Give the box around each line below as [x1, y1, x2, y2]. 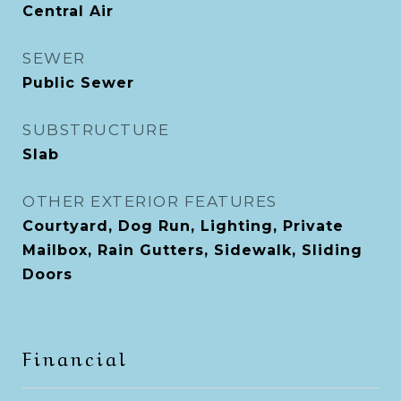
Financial [22, 343, 128, 371]
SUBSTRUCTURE [22, 121, 169, 139]
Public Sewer [22, 74, 134, 91]
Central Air [22, 3, 114, 20]
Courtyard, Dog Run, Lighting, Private [22, 218, 344, 235]
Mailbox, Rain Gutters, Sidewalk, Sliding [22, 242, 363, 259]
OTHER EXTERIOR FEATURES [22, 192, 277, 210]
